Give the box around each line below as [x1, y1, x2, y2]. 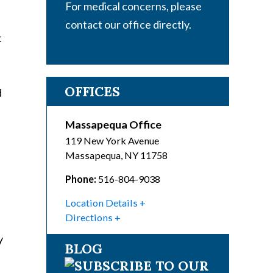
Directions [65, 211, 113, 224]
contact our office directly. [65, 18, 191, 32]
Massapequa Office [65, 118, 161, 132]
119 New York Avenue [65, 135, 159, 147]
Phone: [65, 173, 96, 185]
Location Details [65, 197, 138, 209]
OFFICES [65, 83, 120, 101]
